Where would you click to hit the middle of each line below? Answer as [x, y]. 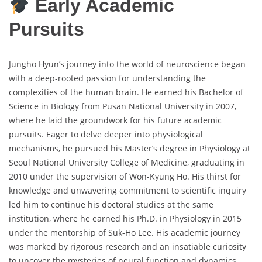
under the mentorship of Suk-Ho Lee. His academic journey [125, 232]
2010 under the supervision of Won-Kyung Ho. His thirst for [125, 176]
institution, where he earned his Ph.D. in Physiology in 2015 [125, 218]
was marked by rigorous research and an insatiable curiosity [127, 246]
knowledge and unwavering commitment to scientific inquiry [127, 190]
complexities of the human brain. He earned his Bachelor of [126, 92]
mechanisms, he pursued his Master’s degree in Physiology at [130, 148]
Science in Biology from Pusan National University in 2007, [123, 106]
